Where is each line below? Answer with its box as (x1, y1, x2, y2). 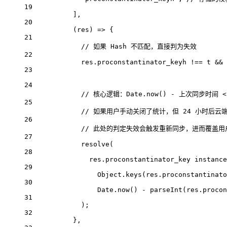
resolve (81, 140, 109, 148)
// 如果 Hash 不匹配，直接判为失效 (81, 43, 197, 51)
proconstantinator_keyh (97, 58, 186, 66)
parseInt (150, 186, 182, 194)
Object (97, 171, 122, 179)
